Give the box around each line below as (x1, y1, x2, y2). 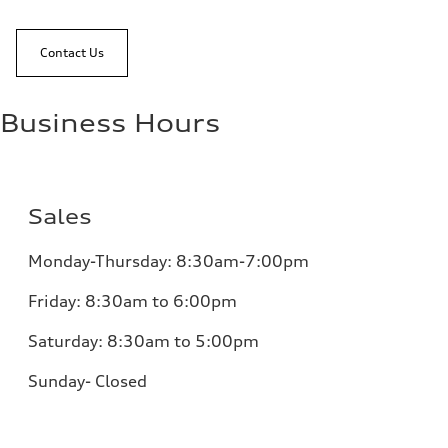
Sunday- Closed (28, 371, 147, 392)
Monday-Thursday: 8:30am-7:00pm (28, 251, 309, 272)
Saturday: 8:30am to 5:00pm (28, 331, 259, 352)
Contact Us (40, 45, 104, 61)
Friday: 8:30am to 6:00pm (28, 291, 237, 312)
